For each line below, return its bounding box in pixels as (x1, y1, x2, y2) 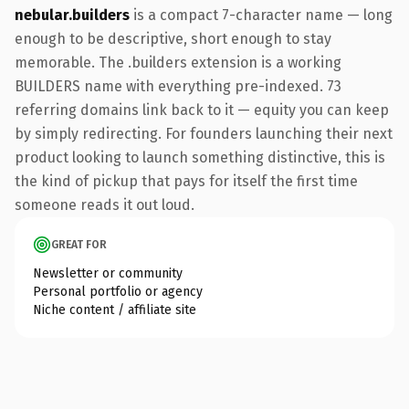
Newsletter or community (33, 265, 183, 281)
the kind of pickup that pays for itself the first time (15, 172, 358, 190)
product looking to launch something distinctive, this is (15, 148, 385, 166)
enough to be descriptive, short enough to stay (15, 29, 331, 47)
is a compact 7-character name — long (130, 5, 393, 24)
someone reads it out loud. (15, 195, 194, 214)
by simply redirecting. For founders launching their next (15, 124, 393, 142)
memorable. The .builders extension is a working (15, 53, 341, 71)
